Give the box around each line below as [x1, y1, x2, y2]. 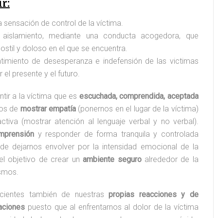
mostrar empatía [20, 104, 76, 113]
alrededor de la [141, 155, 199, 164]
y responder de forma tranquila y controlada [34, 129, 199, 139]
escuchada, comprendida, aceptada [79, 91, 199, 101]
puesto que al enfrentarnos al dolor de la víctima [25, 202, 199, 212]
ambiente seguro [83, 155, 142, 164]
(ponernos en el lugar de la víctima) [75, 104, 199, 113]
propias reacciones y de [104, 190, 199, 199]
